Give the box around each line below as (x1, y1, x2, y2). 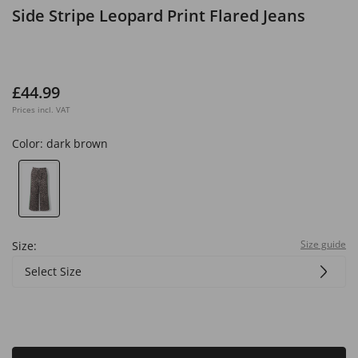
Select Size (25, 263, 82, 279)
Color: (12, 136, 46, 151)
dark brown (46, 136, 108, 151)
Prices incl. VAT (12, 104, 70, 115)
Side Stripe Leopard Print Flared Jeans (12, 5, 305, 26)
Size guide (300, 237, 346, 251)
